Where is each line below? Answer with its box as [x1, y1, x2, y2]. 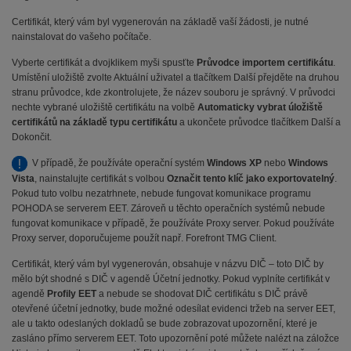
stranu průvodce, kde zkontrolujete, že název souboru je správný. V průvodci [12, 87, 335, 98]
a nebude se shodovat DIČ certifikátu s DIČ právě [96, 288, 308, 299]
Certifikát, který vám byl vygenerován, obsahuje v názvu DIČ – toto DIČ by [12, 259, 324, 270]
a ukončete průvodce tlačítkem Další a [177, 117, 341, 128]
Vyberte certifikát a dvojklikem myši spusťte [12, 57, 197, 68]
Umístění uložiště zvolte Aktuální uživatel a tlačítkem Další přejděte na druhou [12, 72, 339, 83]
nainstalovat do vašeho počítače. [12, 31, 151, 42]
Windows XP [207, 157, 262, 169]
